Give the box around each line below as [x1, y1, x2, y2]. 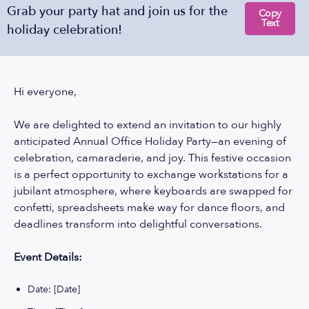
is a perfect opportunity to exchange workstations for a [14, 167, 288, 182]
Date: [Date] [28, 283, 80, 296]
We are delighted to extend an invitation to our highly [14, 117, 281, 132]
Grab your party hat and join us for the [7, 3, 228, 20]
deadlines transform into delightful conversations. [14, 217, 262, 232]
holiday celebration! [7, 21, 122, 39]
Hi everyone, [14, 84, 79, 99]
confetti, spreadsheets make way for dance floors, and [14, 200, 285, 215]
